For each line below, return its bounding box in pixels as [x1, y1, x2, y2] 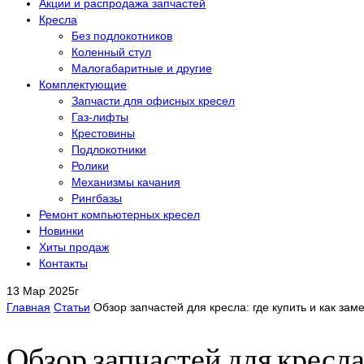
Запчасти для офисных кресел [71, 94, 235, 107]
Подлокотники [71, 143, 146, 156]
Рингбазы [71, 192, 122, 205]
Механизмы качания [71, 175, 180, 188]
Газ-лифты [71, 110, 128, 123]
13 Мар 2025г [6, 284, 79, 297]
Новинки [39, 224, 84, 237]
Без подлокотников [71, 29, 172, 42]
